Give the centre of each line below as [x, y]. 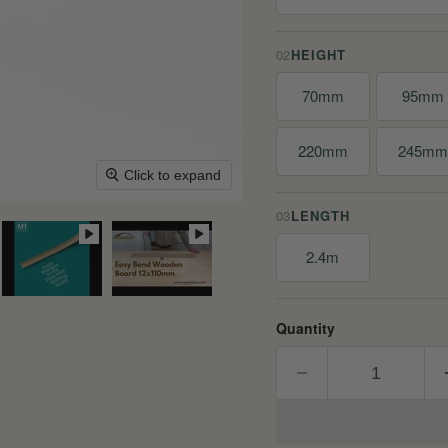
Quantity [305, 327]
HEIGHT [318, 54]
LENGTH [320, 215]
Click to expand [173, 175]
